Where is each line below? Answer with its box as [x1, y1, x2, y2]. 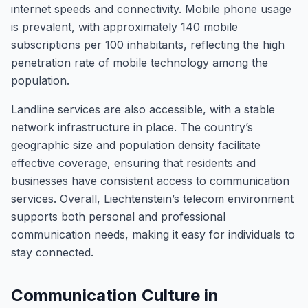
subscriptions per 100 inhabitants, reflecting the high [11, 38, 285, 52]
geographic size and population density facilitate [11, 138, 261, 152]
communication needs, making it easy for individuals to [11, 228, 295, 241]
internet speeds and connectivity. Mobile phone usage [11, 2, 291, 16]
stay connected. [11, 245, 93, 259]
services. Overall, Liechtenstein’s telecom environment [11, 192, 294, 206]
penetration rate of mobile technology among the [11, 56, 268, 69]
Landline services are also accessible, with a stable [11, 102, 275, 116]
